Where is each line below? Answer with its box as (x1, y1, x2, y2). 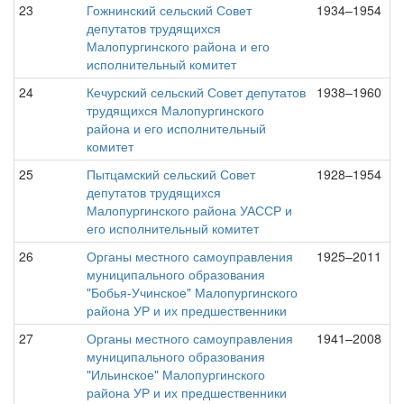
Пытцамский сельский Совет (87, 165, 255, 183)
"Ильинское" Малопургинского (87, 365, 265, 383)
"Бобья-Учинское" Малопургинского (87, 283, 298, 301)
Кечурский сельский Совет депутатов (87, 83, 306, 101)
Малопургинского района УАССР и (87, 201, 292, 219)
